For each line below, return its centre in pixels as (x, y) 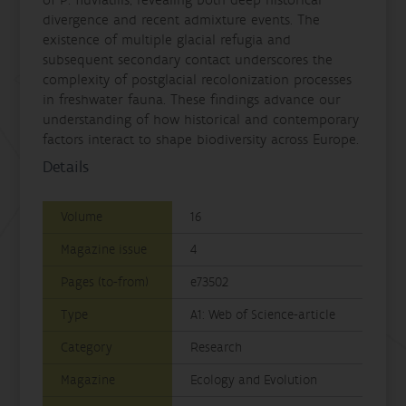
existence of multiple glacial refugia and (167, 39)
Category (87, 347)
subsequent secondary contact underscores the (188, 59)
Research (217, 347)
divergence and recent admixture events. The (182, 19)
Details (66, 167)
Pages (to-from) (105, 282)
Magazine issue (104, 249)
